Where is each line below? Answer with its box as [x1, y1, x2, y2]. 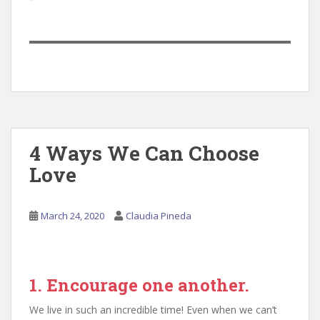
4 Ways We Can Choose [29, 140, 259, 167]
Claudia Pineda [126, 209, 191, 223]
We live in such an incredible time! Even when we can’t [29, 303, 277, 317]
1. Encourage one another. [29, 274, 249, 297]
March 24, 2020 [41, 209, 104, 223]
